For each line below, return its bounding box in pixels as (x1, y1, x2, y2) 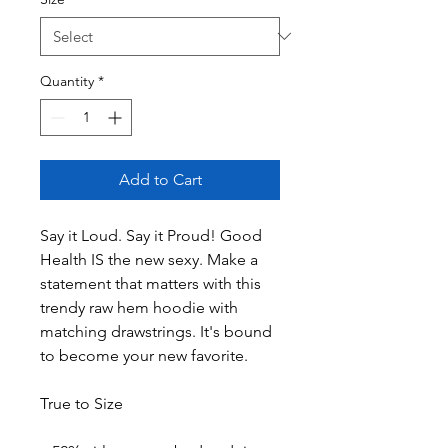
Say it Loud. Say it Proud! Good (40, 225, 262, 245)
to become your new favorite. (40, 345, 248, 365)
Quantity (40, 71, 94, 90)
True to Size (40, 393, 123, 413)
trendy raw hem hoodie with (40, 297, 238, 317)
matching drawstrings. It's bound (40, 321, 272, 341)
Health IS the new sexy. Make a (40, 249, 258, 269)
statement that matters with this (40, 273, 261, 293)
